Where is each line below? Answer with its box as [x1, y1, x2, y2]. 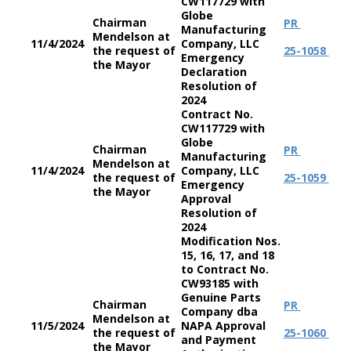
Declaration [180, 64, 247, 79]
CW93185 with [180, 276, 259, 291]
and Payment [180, 332, 256, 347]
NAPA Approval [180, 318, 266, 333]
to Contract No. [180, 262, 269, 277]
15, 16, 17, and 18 [180, 248, 274, 262]
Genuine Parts [180, 290, 261, 305]
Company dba [180, 304, 258, 319]
